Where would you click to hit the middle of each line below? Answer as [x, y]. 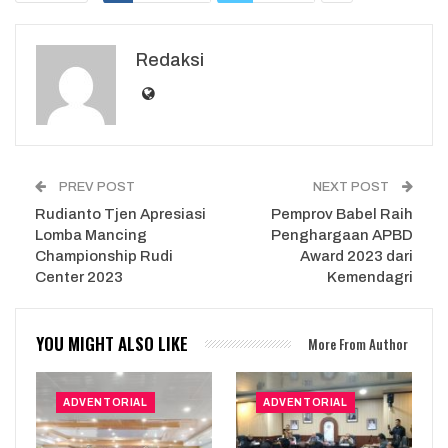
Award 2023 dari [356, 255]
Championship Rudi [104, 255]
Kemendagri [370, 276]
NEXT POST [352, 186]
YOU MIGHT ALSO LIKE [112, 343]
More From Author [358, 343]
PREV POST [95, 186]
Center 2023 [79, 276]
